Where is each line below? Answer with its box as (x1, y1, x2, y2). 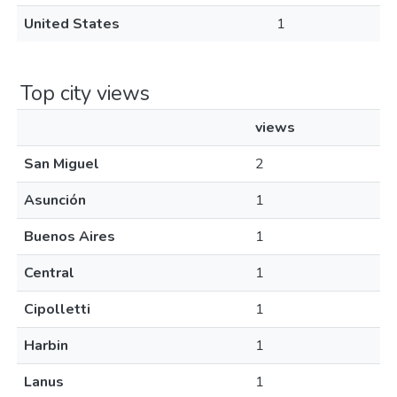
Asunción (24, 191, 86, 210)
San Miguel (24, 154, 99, 174)
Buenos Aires (24, 227, 115, 246)
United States (24, 14, 120, 34)
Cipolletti (24, 300, 90, 319)
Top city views (20, 79, 150, 107)
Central (24, 263, 74, 283)
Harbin (24, 336, 68, 355)
